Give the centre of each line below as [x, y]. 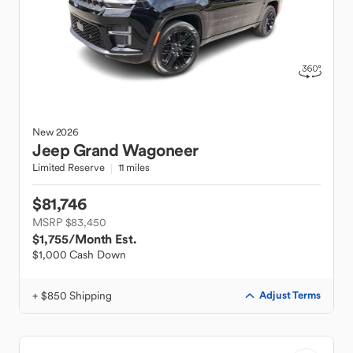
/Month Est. [102, 239]
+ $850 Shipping [72, 295]
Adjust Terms [290, 295]
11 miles [134, 167]
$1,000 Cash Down [79, 255]
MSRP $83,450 [69, 222]
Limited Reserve [69, 167]
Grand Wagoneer [136, 150]
